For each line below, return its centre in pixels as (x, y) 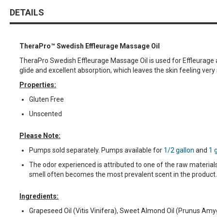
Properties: (38, 85)
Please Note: (40, 135)
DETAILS (27, 12)
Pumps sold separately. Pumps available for (96, 150)
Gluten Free (46, 99)
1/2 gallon (179, 150)
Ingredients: (39, 196)
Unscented (46, 114)
